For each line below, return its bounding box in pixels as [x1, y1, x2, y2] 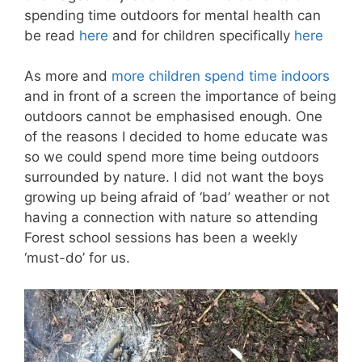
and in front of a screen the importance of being [24, 88, 336, 104]
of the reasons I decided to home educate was [24, 128, 328, 145]
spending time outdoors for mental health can [24, 6, 321, 23]
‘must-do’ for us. [24, 250, 130, 266]
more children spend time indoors [112, 68, 330, 84]
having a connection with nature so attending [24, 209, 318, 225]
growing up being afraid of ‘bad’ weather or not [24, 189, 330, 205]
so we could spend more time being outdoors [24, 149, 319, 165]
